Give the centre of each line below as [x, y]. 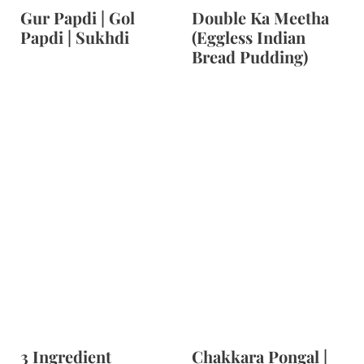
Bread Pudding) [250, 57]
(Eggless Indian [249, 37]
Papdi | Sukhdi [74, 37]
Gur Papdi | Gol [77, 18]
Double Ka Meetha [260, 18]
